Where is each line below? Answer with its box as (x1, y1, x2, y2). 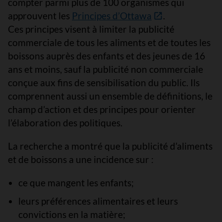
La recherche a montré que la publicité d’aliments (8, 140, 213, 152)
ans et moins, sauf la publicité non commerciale (8, 63, 203, 75)
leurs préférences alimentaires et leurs (18, 195, 178, 207)
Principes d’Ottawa (72, 9, 152, 21)
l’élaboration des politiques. (8, 116, 124, 128)
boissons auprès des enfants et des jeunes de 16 (8, 50, 205, 61)
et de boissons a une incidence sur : (8, 153, 156, 165)
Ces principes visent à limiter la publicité (8, 23, 174, 35)
